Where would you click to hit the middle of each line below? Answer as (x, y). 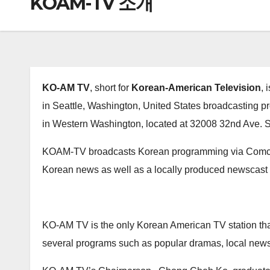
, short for (111, 88)
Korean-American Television (196, 88)
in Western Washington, (94, 124)
